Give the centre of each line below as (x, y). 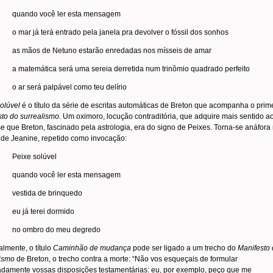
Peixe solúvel (34, 157)
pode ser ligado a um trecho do (184, 248)
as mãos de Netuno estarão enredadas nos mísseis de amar (112, 51)
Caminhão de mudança (92, 248)
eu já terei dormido (43, 211)
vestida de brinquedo (47, 193)
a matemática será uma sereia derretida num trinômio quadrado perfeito (131, 69)
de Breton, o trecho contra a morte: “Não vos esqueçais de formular (126, 259)
